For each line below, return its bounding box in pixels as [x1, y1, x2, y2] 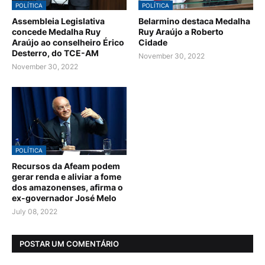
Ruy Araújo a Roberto [138, 27, 224, 37]
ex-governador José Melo [12, 193, 117, 203]
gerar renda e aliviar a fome [12, 172, 121, 182]
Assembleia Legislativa [12, 16, 105, 27]
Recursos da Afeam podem [12, 161, 120, 172]
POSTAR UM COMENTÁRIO [20, 238, 119, 248]
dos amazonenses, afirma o [12, 182, 123, 193]
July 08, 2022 [12, 207, 57, 216]
